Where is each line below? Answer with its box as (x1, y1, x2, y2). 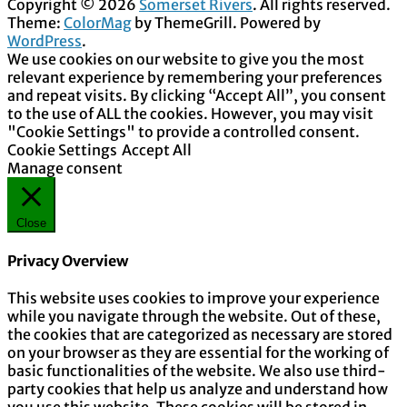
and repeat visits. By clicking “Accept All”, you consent (7, 85, 386, 104)
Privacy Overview (7, 252, 128, 271)
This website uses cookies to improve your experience (7, 289, 380, 308)
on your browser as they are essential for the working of (7, 343, 389, 362)
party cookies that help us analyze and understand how (7, 380, 388, 399)
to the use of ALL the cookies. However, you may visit (7, 104, 373, 123)
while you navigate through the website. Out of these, (7, 307, 381, 326)
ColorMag (64, 13, 132, 32)
